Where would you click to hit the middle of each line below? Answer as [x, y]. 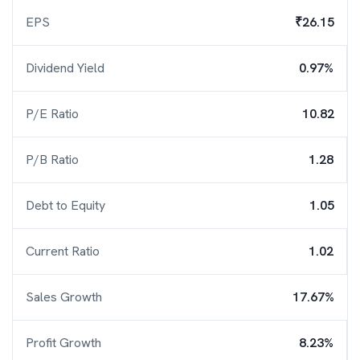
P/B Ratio [52, 160]
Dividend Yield [65, 68]
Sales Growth [64, 297]
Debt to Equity [65, 205]
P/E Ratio [52, 114]
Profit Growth [63, 343]
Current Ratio [63, 251]
